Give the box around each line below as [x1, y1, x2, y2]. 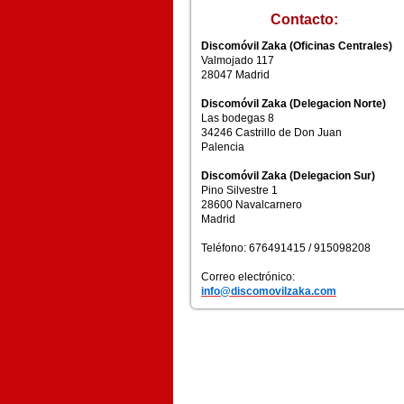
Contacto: [270, 12, 338, 27]
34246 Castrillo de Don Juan [201, 126, 342, 139]
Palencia [201, 141, 244, 153]
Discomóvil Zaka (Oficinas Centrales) [201, 40, 392, 52]
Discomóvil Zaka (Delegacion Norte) [201, 97, 386, 110]
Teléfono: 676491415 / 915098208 [201, 242, 371, 254]
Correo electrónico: [201, 271, 295, 283]
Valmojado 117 [201, 54, 274, 67]
